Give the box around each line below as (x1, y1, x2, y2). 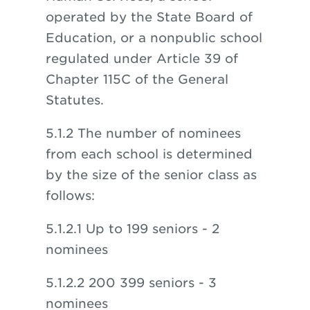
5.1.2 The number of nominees (45, 126, 241, 140)
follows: (45, 188, 95, 203)
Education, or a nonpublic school (45, 30, 262, 45)
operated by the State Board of (45, 10, 253, 24)
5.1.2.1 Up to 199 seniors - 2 (45, 221, 219, 236)
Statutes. (45, 93, 104, 107)
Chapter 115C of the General (45, 72, 228, 86)
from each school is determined (45, 147, 253, 161)
